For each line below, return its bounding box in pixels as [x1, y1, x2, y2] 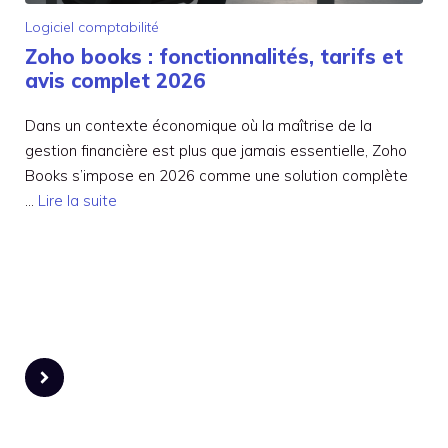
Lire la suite [38, 191, 117, 211]
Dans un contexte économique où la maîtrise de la [25, 116, 372, 136]
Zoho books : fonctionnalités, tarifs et [25, 44, 403, 70]
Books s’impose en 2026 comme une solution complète [25, 166, 408, 186]
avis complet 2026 [25, 68, 206, 94]
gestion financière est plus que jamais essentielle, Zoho [25, 141, 407, 161]
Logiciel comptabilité [25, 18, 159, 37]
